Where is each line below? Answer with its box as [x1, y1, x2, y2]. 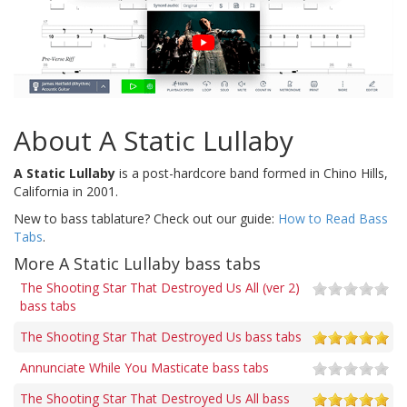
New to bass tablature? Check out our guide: [14, 209, 278, 227]
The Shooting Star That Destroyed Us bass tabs [20, 327, 302, 345]
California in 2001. [14, 182, 118, 200]
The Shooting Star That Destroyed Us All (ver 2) [20, 278, 300, 296]
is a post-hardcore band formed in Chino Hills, [115, 164, 388, 182]
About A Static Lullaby [14, 121, 293, 159]
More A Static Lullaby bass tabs [14, 252, 261, 274]
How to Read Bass [278, 209, 388, 227]
